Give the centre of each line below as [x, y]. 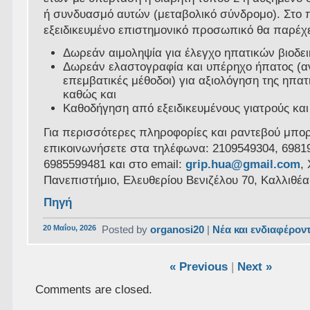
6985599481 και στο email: [115, 164]
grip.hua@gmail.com [243, 164]
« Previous [198, 266]
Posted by [126, 230]
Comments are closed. [94, 289]
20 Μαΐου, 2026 [70, 228]
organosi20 [177, 230]
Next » [254, 266]
